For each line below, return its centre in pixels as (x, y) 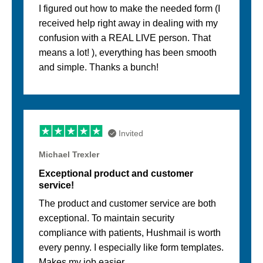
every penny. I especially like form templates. (131, 248)
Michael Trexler (69, 155)
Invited (131, 133)
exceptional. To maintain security (107, 218)
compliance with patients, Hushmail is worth (130, 233)
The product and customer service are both (127, 204)
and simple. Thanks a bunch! (99, 68)
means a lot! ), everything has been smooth (128, 53)
